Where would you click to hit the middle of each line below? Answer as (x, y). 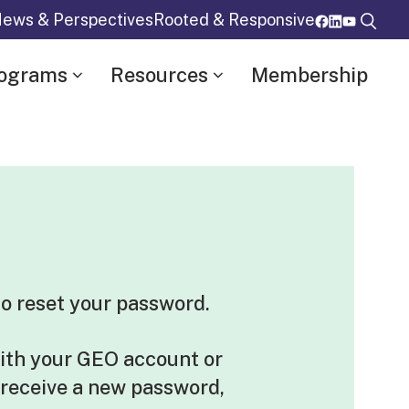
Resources (159, 75)
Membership (309, 75)
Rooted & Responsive (234, 20)
